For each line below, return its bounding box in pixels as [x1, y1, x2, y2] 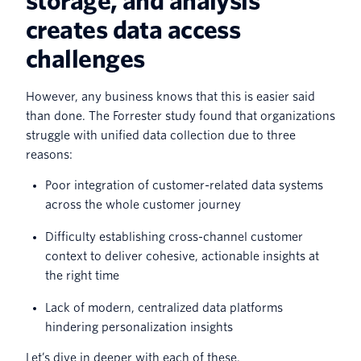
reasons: [26, 147, 73, 161]
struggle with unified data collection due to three [26, 128, 296, 142]
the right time [45, 268, 119, 282]
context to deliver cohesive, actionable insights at [45, 249, 319, 263]
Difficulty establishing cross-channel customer [45, 230, 303, 243]
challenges [26, 45, 145, 73]
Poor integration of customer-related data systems [45, 178, 323, 192]
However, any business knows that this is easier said [26, 89, 315, 103]
